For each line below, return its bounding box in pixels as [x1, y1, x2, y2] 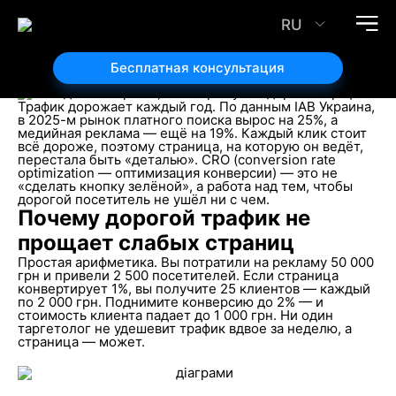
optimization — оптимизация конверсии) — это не [17, 164, 338, 181]
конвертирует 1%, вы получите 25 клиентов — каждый [17, 280, 370, 297]
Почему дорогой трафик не [17, 205, 310, 231]
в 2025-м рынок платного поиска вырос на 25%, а [17, 111, 338, 128]
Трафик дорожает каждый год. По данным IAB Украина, [17, 98, 375, 115]
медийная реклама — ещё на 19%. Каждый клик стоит [17, 125, 367, 141]
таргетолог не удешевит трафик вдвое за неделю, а [17, 320, 352, 337]
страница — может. [17, 333, 145, 350]
